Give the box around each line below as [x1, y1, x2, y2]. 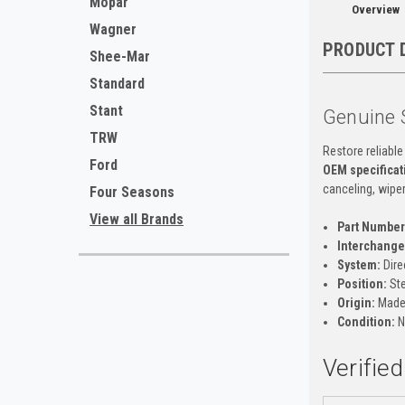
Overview [351, 2, 400, 16]
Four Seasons [89, 184, 174, 201]
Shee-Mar [89, 48, 150, 65]
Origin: [336, 295, 375, 310]
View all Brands [89, 211, 184, 228]
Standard [89, 75, 145, 92]
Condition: [336, 314, 395, 329]
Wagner [89, 21, 137, 38]
